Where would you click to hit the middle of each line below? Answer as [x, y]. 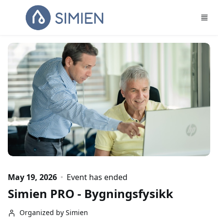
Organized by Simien [54, 212]
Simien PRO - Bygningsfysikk [91, 193]
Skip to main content [41, 9]
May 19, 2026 [32, 177]
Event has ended [97, 177]
